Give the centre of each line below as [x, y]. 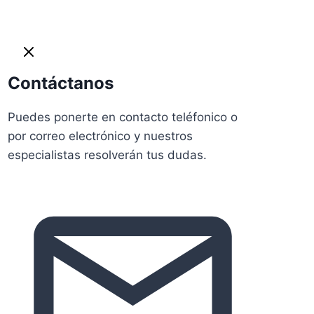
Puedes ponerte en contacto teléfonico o [123, 117]
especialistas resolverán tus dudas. [107, 155]
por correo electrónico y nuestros [100, 136]
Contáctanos [61, 83]
